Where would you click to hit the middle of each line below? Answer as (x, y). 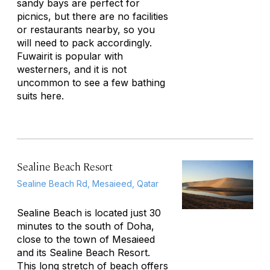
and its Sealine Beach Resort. (83, 253)
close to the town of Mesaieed (86, 239)
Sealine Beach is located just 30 (89, 213)
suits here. (40, 96)
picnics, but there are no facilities (93, 16)
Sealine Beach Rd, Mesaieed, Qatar (88, 184)
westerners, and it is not (72, 69)
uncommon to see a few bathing (91, 83)
